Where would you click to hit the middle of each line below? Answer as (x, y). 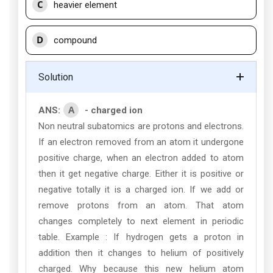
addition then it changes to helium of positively (141, 253)
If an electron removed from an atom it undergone (141, 142)
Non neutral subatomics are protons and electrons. (141, 126)
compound (75, 40)
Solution (56, 77)
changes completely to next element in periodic (141, 221)
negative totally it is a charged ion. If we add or (141, 190)
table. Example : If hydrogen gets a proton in (141, 237)
